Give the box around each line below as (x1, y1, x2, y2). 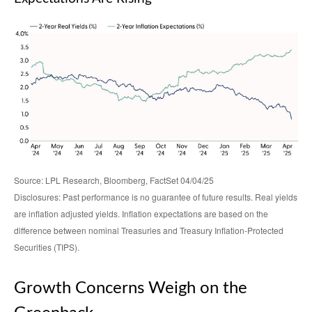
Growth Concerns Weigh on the (14, 280, 247, 297)
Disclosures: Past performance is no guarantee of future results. (14, 191, 255, 203)
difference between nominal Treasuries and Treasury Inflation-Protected (14, 224, 283, 237)
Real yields (255, 191, 297, 203)
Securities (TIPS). (14, 241, 79, 253)
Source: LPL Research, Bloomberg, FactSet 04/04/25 (14, 174, 214, 187)
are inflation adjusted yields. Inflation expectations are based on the (14, 208, 268, 220)
